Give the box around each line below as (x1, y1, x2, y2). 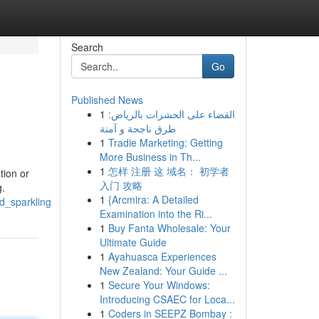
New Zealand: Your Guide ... (99, 263, 227, 278)
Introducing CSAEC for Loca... (99, 292, 235, 306)
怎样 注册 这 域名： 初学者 (108, 164, 229, 178)
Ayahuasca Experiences (108, 249, 216, 263)
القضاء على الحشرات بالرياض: (108, 107, 235, 121)
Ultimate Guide (99, 235, 167, 249)
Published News (70, 93, 143, 107)
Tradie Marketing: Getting (108, 135, 223, 150)
